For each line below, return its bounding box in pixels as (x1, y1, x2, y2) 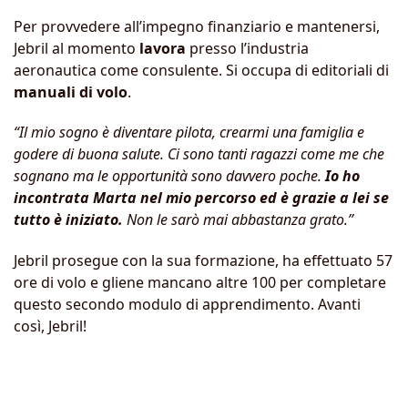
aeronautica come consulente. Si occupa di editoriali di (14, 59, 389, 80)
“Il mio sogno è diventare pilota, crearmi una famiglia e (14, 122, 364, 143)
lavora (139, 37, 189, 58)
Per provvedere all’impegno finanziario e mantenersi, (14, 15, 380, 36)
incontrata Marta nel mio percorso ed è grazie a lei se (14, 188, 389, 209)
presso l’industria (189, 37, 309, 58)
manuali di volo (14, 81, 127, 102)
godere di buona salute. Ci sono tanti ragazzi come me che (14, 144, 384, 165)
